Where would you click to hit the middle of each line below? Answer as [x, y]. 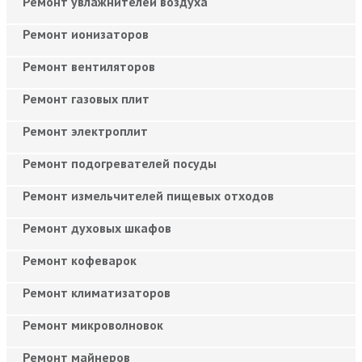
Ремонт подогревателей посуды [120, 163]
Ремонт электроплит [85, 130]
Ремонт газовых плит [86, 98]
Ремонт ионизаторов [86, 34]
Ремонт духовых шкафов [97, 227]
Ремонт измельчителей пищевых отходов [148, 195]
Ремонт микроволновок [93, 324]
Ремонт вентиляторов [89, 66]
